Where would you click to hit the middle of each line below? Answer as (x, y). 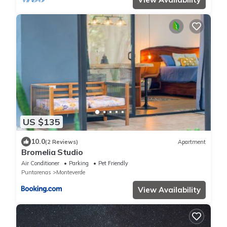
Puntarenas (36, 173)
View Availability (169, 190)
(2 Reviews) (62, 142)
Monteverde (71, 173)
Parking (79, 163)
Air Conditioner (40, 163)
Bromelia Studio (52, 152)
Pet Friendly (113, 163)
